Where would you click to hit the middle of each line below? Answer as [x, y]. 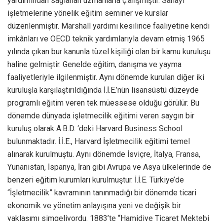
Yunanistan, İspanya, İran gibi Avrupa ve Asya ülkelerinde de [109, 167]
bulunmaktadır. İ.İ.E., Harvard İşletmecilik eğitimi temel [99, 141]
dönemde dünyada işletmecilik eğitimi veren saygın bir [101, 115]
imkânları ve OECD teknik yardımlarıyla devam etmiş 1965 [106, 38]
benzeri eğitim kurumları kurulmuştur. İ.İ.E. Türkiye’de [96, 180]
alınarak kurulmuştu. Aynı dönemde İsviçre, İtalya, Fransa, [104, 154]
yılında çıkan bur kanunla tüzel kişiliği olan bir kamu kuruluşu [109, 51]
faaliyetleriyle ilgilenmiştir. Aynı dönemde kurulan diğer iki [106, 77]
